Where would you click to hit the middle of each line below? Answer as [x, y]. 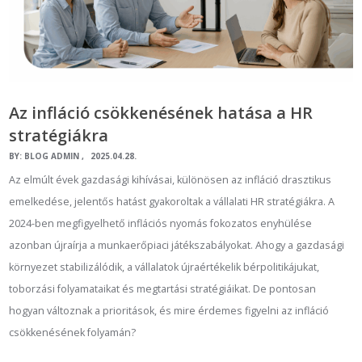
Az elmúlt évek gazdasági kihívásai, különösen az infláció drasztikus [170, 180]
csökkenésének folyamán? [73, 333]
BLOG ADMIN [52, 156]
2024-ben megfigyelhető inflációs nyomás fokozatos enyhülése [161, 224]
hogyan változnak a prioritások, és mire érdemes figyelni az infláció [169, 311]
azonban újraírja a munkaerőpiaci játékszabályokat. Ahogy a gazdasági [177, 246]
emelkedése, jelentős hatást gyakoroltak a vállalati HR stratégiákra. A [172, 202]
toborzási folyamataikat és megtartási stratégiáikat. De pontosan [163, 289]
